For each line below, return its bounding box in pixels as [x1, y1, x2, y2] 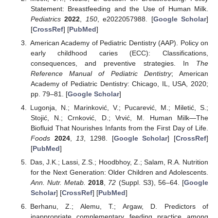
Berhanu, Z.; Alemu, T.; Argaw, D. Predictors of [30, 202, 208, 211]
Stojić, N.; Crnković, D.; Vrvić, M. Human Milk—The [30, 114, 208, 122]
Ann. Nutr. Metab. [30, 179, 86, 187]
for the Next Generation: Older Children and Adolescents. [30, 168, 208, 177]
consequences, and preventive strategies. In [30, 59, 196, 68]
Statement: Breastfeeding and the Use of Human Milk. [30, 4, 208, 13]
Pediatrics [30, 15, 61, 23]
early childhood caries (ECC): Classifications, [30, 49, 208, 57]
